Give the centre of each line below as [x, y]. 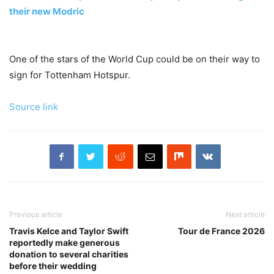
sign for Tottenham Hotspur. [70, 75]
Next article [245, 214]
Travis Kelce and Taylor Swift [69, 231]
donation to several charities [69, 254]
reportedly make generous [65, 242]
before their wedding [53, 265]
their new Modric [47, 11]
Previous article [36, 214]
